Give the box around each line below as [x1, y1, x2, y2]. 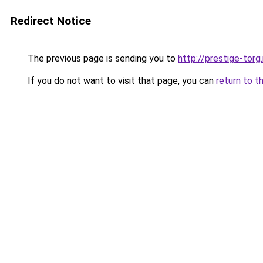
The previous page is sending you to [25, 53, 178, 64]
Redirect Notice [11, 14, 91, 28]
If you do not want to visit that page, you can [25, 75, 216, 86]
